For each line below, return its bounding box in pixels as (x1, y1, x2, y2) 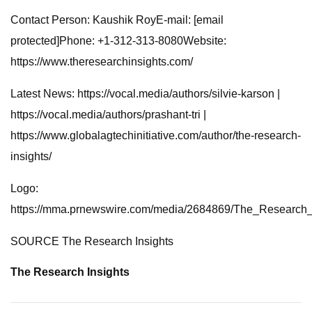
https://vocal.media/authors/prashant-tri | (10, 109, 206, 120)
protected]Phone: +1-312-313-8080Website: (10, 35, 226, 47)
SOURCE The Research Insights (10, 235, 173, 247)
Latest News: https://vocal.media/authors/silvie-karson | (10, 88, 280, 100)
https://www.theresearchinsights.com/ (10, 56, 193, 68)
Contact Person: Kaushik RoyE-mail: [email (10, 14, 224, 26)
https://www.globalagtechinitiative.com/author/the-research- (10, 130, 301, 141)
